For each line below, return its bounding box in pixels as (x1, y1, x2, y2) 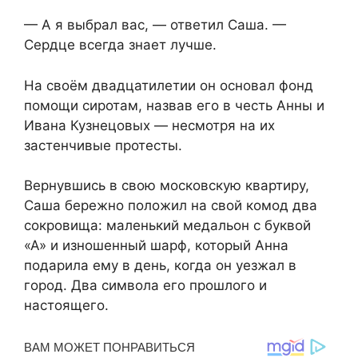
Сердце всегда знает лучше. (24, 37, 217, 54)
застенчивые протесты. (24, 137, 182, 153)
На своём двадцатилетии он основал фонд (24, 77, 313, 93)
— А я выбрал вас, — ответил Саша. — (24, 17, 286, 34)
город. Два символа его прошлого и (24, 277, 267, 294)
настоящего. (24, 297, 109, 314)
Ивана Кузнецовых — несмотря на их (24, 117, 275, 133)
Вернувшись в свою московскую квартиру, (24, 177, 309, 194)
